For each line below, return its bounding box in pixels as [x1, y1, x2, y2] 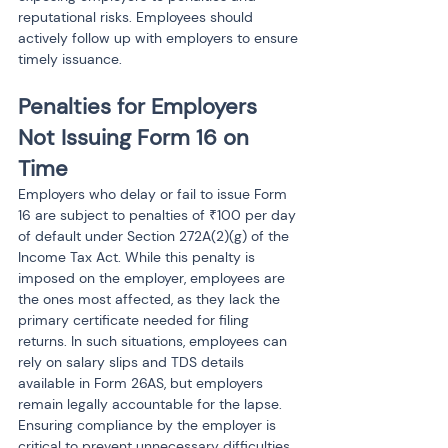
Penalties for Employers [18, 92, 263, 121]
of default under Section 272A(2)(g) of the [18, 227, 293, 245]
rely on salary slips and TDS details [18, 353, 248, 371]
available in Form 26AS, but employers [18, 374, 267, 392]
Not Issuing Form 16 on [18, 123, 255, 152]
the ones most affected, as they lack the [18, 290, 284, 308]
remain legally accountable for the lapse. [18, 395, 286, 413]
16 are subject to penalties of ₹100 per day [18, 206, 300, 224]
